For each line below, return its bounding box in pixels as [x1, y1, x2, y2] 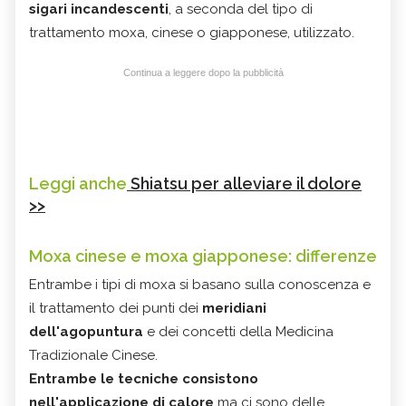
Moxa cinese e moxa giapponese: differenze [29, 246, 377, 266]
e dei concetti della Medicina [147, 323, 333, 340]
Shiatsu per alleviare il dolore [127, 173, 362, 193]
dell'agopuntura [29, 323, 147, 340]
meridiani [202, 299, 266, 316]
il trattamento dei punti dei [29, 299, 202, 316]
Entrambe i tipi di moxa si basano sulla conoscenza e [29, 275, 371, 293]
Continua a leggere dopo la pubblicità [122, 66, 284, 78]
